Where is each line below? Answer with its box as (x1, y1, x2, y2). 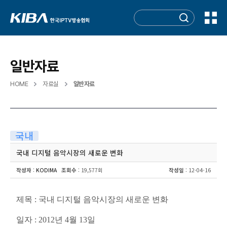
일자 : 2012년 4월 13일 (16, 215, 95, 224)
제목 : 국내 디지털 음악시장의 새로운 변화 (16, 195, 168, 204)
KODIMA (36, 166, 57, 174)
